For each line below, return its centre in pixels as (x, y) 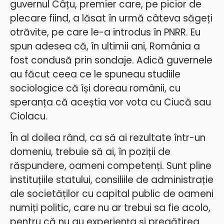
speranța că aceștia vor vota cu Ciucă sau (110, 102)
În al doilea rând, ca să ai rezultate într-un (108, 137)
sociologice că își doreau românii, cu (95, 88)
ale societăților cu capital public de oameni (112, 193)
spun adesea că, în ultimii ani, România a (105, 46)
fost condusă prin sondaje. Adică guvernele (111, 60)
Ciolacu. (29, 116)
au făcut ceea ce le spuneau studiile (95, 74)
